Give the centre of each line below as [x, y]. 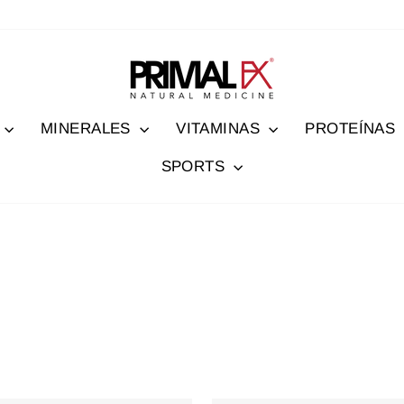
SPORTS [195, 166]
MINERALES [88, 128]
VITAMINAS [220, 128]
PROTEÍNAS [350, 128]
